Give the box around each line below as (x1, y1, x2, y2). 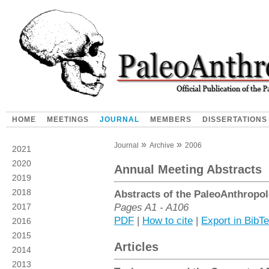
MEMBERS (150, 115, 192, 124)
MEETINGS (47, 115, 89, 124)
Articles (114, 240, 159, 253)
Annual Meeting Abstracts (114, 163, 262, 176)
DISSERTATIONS (202, 115, 267, 124)
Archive (150, 141, 174, 150)
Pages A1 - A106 (114, 201, 189, 213)
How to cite (142, 214, 193, 226)
